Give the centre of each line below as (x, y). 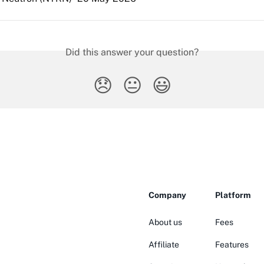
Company (167, 195)
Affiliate (164, 245)
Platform (233, 195)
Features (232, 245)
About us (165, 222)
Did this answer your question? (132, 52)
